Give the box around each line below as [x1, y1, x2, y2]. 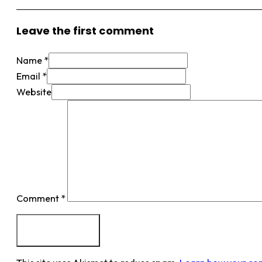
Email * [16, 70, 47, 82]
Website [16, 86, 51, 98]
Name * [16, 54, 49, 67]
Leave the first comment [16, 23, 154, 38]
